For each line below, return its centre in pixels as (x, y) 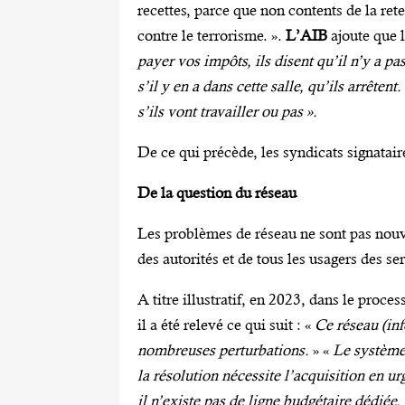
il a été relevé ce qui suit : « (226, 325)
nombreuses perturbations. (225, 350)
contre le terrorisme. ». (212, 36)
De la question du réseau (217, 193)
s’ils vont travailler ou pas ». (227, 112)
